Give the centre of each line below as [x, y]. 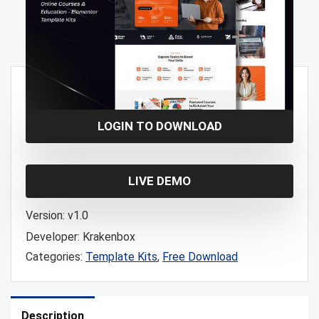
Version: [45, 215]
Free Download [200, 257]
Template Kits [121, 257]
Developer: [53, 237]
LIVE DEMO [159, 181]
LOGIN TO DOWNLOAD [159, 126]
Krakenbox [109, 237]
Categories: [56, 257]
